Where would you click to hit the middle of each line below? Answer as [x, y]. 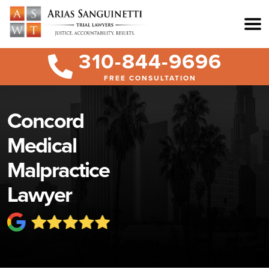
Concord [45, 120]
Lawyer [39, 194]
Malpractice [59, 170]
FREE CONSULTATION [150, 78]
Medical [42, 145]
